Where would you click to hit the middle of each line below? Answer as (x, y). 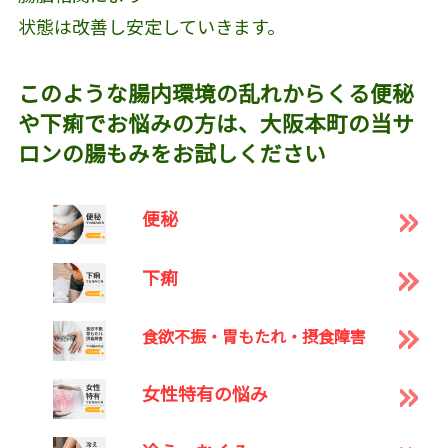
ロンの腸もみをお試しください (171, 153)
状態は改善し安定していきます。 (151, 26)
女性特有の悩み (204, 393)
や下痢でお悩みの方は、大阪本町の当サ (215, 123)
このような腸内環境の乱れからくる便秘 (215, 93)
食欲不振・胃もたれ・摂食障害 (253, 336)
